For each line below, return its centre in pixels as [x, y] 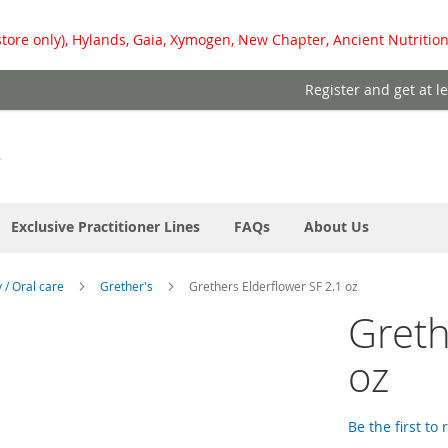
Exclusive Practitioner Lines [105, 227]
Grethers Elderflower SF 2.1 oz [273, 286]
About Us [336, 227]
